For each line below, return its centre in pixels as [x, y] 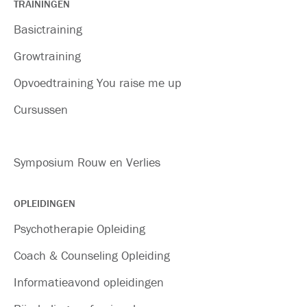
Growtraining [47, 56]
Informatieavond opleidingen [89, 282]
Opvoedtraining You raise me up [98, 83]
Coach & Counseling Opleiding [92, 255]
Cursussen [41, 109]
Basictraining [48, 29]
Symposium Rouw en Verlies [87, 162]
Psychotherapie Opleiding [79, 229]
